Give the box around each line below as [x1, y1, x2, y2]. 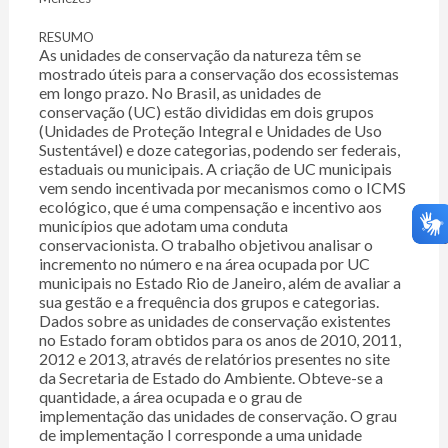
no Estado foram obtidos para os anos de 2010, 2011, [38, 330, 401, 350]
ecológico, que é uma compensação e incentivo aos [38, 197, 382, 217]
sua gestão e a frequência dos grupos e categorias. [38, 292, 379, 312]
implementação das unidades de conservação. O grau [38, 406, 397, 426]
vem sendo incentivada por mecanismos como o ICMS [38, 178, 406, 198]
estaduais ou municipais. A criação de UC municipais [38, 159, 392, 179]
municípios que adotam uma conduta [38, 216, 288, 236]
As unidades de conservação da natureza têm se [38, 45, 361, 65]
